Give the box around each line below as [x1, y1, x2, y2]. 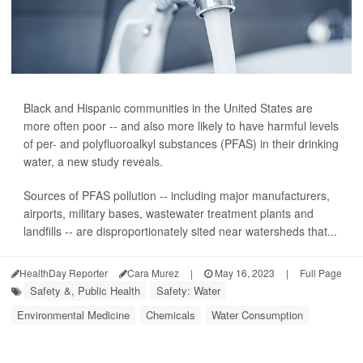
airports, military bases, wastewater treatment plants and [23, 205, 314, 222]
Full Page [300, 266, 342, 280]
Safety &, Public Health [30, 283, 140, 299]
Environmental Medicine [17, 307, 130, 323]
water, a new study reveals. [23, 153, 163, 170]
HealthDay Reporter [19, 266, 108, 280]
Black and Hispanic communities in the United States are [23, 100, 313, 117]
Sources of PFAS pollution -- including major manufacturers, [23, 187, 330, 204]
